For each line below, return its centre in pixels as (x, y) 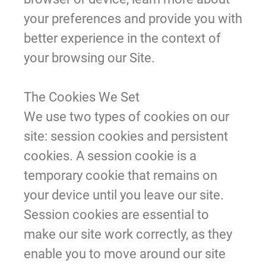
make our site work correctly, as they (128, 234)
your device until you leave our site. (124, 195)
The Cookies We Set (82, 97)
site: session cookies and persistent (126, 136)
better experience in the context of (122, 38)
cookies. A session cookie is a (110, 156)
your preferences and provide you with (133, 18)
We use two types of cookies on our (126, 116)
